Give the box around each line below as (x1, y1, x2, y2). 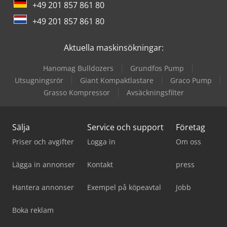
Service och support (87, 122, 164, 133)
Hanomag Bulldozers (43, 63, 113, 73)
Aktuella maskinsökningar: (63, 42, 164, 54)
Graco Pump (170, 75, 212, 86)
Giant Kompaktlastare (80, 75, 154, 86)
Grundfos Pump (130, 63, 184, 73)
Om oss (176, 137, 201, 147)
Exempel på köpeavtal (87, 182, 161, 193)
